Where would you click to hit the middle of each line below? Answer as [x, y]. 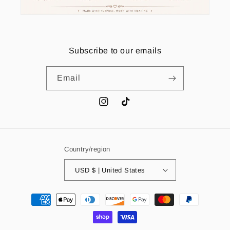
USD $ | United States [118, 170]
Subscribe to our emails [115, 51]
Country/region [87, 149]
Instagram [117, 107]
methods [33, 209]
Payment [34, 195]
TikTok [132, 107]
